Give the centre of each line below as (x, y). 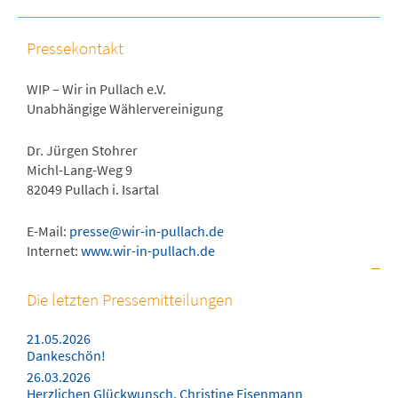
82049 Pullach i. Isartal (93, 189)
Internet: (54, 251)
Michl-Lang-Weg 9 (80, 170)
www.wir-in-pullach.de (148, 251)
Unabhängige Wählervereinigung (125, 108)
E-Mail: (48, 231)
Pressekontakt (75, 48)
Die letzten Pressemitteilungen (130, 299)
